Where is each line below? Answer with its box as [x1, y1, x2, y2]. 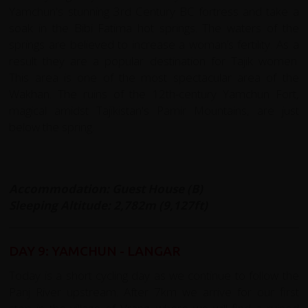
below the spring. [9, 118, 95, 135]
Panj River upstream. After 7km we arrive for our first [9, 283, 299, 300]
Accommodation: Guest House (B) [9, 180, 203, 197]
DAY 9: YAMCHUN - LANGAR [9, 243, 181, 258]
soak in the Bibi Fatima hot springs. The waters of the [9, 19, 299, 36]
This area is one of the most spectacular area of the [9, 69, 299, 85]
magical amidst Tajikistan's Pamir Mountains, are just [9, 102, 299, 118]
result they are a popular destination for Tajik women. [9, 52, 299, 69]
